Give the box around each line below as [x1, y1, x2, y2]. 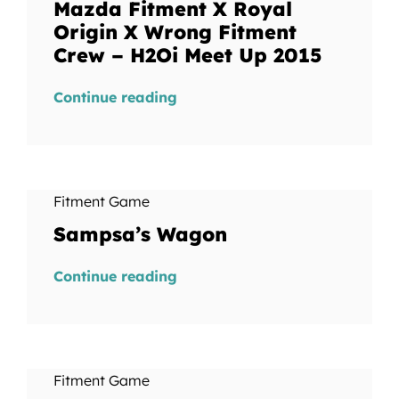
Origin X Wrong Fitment [53, 20, 297, 45]
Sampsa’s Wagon [53, 222, 227, 247]
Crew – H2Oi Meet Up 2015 [53, 43, 322, 68]
